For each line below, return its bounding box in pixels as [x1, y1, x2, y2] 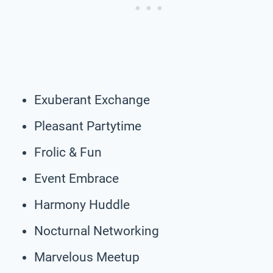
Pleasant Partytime [34, 118, 141, 133]
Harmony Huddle [34, 197, 130, 212]
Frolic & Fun [34, 144, 102, 160]
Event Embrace [34, 171, 119, 186]
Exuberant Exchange [34, 92, 150, 107]
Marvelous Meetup [34, 249, 140, 264]
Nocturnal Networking [34, 223, 159, 238]
